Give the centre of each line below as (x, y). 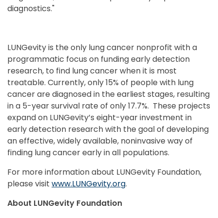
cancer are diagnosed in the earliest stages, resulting (109, 94)
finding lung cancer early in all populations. (88, 152)
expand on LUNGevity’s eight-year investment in (100, 117)
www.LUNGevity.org (89, 183)
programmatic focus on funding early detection (99, 59)
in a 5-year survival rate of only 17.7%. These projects (109, 106)
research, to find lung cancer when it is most (92, 71)
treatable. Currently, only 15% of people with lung (100, 82)
